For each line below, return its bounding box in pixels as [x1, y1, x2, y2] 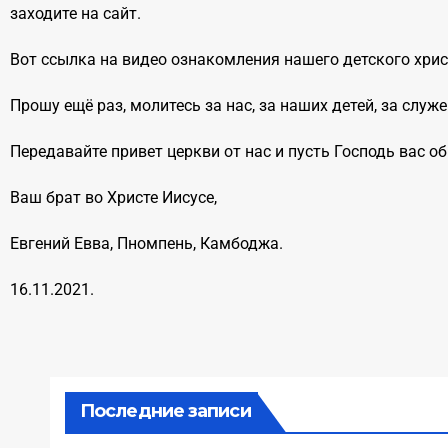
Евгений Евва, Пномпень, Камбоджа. [10, 234, 283, 254]
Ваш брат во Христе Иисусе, [10, 188, 217, 208]
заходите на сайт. [10, 4, 141, 24]
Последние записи [80, 400, 251, 423]
